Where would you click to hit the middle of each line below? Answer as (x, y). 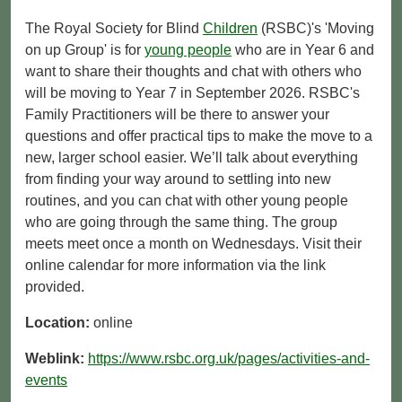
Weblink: (57, 358)
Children (230, 28)
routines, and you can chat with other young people (187, 200)
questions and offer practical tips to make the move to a (199, 135)
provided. (55, 286)
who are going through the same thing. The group (181, 222)
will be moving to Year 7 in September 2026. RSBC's (192, 92)
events (46, 380)
